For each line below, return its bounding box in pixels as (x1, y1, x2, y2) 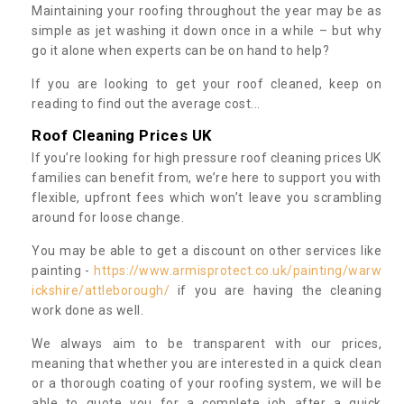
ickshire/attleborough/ (32, 282, 170, 298)
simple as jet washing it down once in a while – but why (32, 23, 381, 38)
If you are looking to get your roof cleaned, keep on (32, 76, 381, 91)
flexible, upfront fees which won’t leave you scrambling (32, 189, 381, 205)
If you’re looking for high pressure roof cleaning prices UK (32, 150, 381, 165)
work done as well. (32, 302, 147, 317)
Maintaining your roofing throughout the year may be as (32, 3, 381, 18)
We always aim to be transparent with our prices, (32, 335, 381, 351)
